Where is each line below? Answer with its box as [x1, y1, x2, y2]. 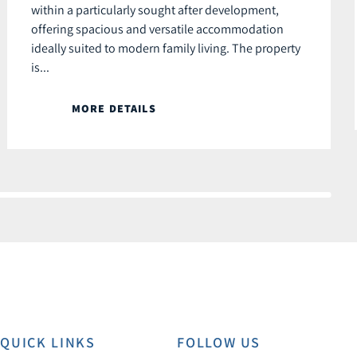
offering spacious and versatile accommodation [31, 21, 284, 37]
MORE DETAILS [72, 101, 156, 116]
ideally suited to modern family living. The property [31, 40, 300, 57]
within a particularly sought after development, [31, 2, 279, 18]
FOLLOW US [177, 333, 261, 352]
